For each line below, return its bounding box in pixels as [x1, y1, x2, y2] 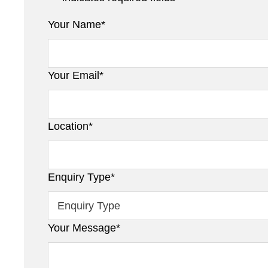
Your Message [48, 222, 116, 234]
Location [48, 120, 89, 133]
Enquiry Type [48, 171, 111, 184]
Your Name [48, 19, 101, 31]
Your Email [48, 69, 99, 82]
